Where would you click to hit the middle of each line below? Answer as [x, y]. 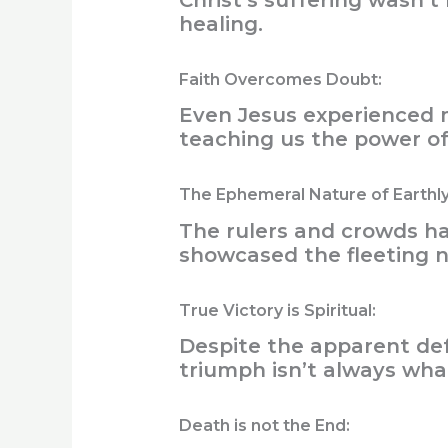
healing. [220, 24]
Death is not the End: [266, 425]
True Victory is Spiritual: [279, 310]
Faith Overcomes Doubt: [282, 80]
